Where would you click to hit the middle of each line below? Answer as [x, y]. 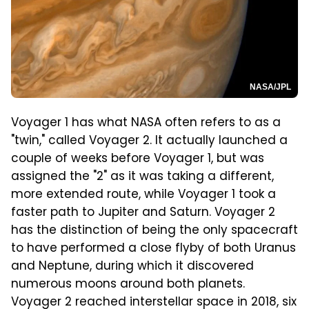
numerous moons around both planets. [128, 285]
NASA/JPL [270, 87]
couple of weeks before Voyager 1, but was [138, 159]
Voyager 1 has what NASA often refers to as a [146, 123]
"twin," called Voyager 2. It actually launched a [149, 141]
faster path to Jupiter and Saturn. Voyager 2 [143, 213]
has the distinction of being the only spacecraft [154, 231]
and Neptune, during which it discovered [132, 267]
